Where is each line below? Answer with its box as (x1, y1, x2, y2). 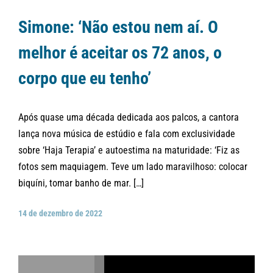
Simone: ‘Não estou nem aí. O (18, 17, 218, 38)
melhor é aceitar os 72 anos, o (18, 43, 222, 63)
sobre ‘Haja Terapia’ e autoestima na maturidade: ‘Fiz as (18, 144, 239, 157)
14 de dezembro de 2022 (18, 208, 102, 218)
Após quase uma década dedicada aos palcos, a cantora (18, 112, 239, 124)
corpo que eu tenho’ (18, 68, 151, 89)
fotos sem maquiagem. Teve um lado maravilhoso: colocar (18, 161, 247, 173)
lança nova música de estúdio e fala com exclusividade (18, 128, 235, 140)
